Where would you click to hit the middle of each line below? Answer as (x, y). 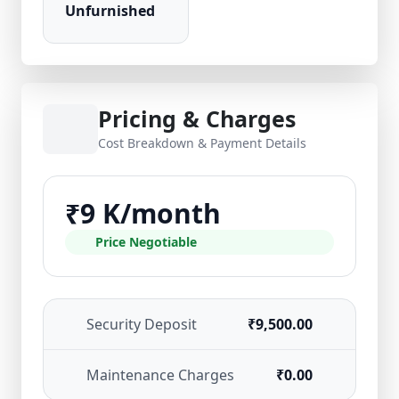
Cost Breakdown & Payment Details (202, 143)
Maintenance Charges (160, 375)
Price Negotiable (146, 242)
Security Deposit (142, 324)
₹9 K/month (143, 213)
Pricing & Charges (197, 118)
